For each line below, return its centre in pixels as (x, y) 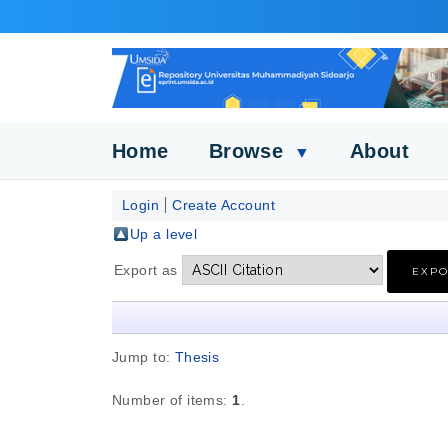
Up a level (164, 234)
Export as (148, 270)
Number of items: (172, 400)
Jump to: (143, 357)
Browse (249, 150)
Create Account (223, 205)
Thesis (197, 357)
